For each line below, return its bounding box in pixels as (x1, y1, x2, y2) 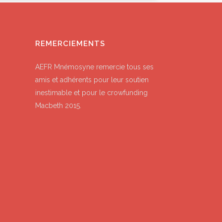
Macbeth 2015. (35, 102, 81, 110)
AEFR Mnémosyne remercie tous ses (35, 63, 154, 71)
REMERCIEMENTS (35, 39, 105, 48)
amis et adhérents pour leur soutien (35, 76, 149, 84)
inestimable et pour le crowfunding (35, 89, 148, 97)
